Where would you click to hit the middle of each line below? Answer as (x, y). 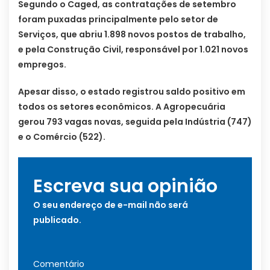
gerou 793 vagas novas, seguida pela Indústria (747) (135, 122)
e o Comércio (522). (62, 137)
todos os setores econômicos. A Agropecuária (122, 107)
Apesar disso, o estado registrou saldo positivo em (132, 92)
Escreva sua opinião (125, 187)
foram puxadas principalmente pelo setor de (118, 20)
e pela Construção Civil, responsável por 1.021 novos (133, 50)
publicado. (57, 220)
